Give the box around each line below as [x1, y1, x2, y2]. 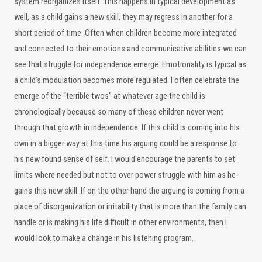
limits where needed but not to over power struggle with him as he [14, 170, 236, 180]
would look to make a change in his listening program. [14, 233, 194, 243]
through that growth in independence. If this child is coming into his [14, 123, 240, 133]
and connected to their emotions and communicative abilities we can [14, 44, 247, 54]
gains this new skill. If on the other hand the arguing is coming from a [14, 186, 244, 196]
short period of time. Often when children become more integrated [14, 28, 237, 38]
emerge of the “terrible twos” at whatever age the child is [14, 91, 205, 101]
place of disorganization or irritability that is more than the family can [14, 202, 246, 212]
